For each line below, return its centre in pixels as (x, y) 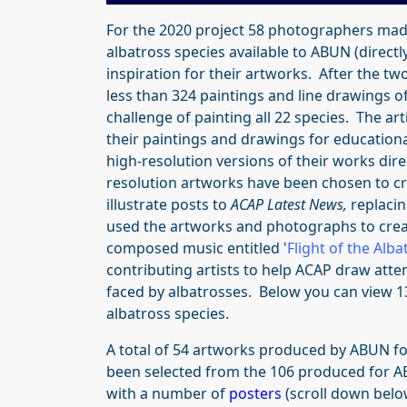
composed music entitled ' (197, 248)
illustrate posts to (169, 204)
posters (255, 393)
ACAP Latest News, (289, 204)
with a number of (168, 393)
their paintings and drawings (208, 139)
